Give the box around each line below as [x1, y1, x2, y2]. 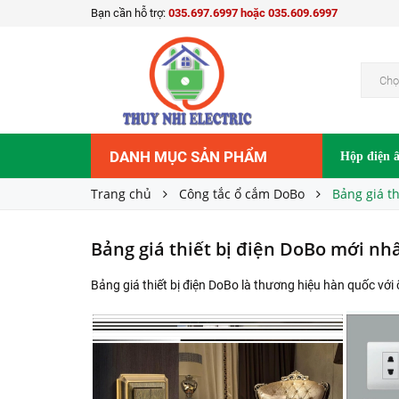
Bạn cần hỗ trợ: [91, 6, 168, 20]
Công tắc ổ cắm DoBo [179, 185, 305, 202]
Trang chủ [91, 185, 151, 202]
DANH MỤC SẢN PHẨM [110, 148, 267, 166]
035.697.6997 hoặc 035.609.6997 [168, 6, 338, 20]
